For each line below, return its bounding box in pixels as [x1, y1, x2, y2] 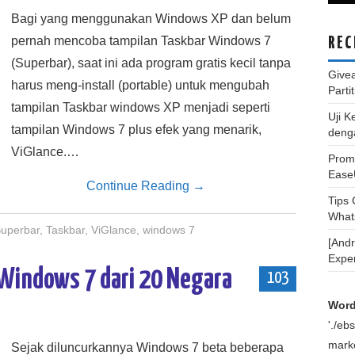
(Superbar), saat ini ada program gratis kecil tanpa [11, 56, 291, 70]
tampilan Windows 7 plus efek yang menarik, [11, 123, 261, 136]
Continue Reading [86, 179, 193, 193]
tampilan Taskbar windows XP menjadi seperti [11, 101, 270, 114]
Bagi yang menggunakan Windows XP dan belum [11, 12, 291, 25]
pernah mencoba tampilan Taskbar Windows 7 [11, 34, 271, 48]
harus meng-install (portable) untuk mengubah [11, 78, 269, 92]
